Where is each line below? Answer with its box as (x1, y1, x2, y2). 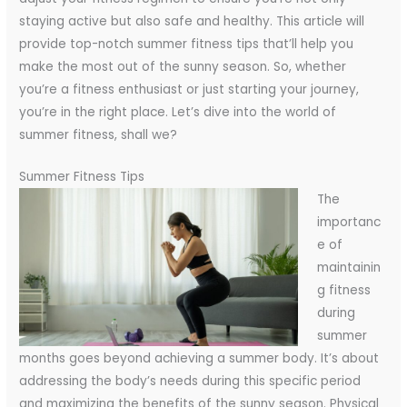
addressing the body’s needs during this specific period (19, 372, 362, 391)
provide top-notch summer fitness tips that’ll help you (19, 35, 354, 53)
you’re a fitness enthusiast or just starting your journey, (19, 80, 360, 98)
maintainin (316, 259, 381, 277)
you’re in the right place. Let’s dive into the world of (19, 103, 337, 121)
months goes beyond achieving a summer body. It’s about (19, 350, 380, 368)
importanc (316, 213, 381, 232)
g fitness (316, 282, 371, 300)
